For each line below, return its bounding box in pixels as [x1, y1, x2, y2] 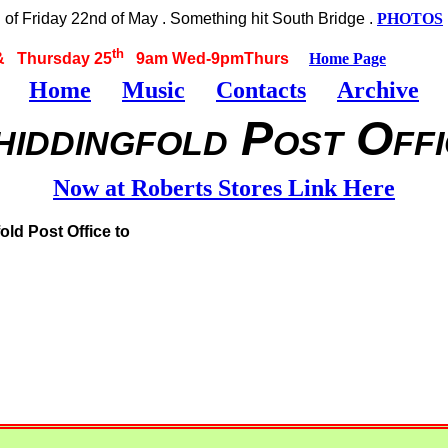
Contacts [216, 76, 306, 103]
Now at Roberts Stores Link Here [53, 175, 395, 202]
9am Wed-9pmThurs [124, 50, 309, 68]
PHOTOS [377, 10, 443, 27]
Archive [337, 76, 419, 103]
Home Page [309, 50, 386, 68]
